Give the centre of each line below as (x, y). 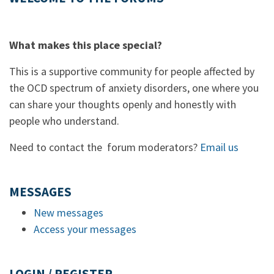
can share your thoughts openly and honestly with (123, 104)
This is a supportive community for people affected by (132, 71)
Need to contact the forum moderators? (105, 147)
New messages (68, 213)
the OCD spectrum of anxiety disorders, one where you (134, 88)
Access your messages (85, 229)
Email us (219, 147)
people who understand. (64, 121)
